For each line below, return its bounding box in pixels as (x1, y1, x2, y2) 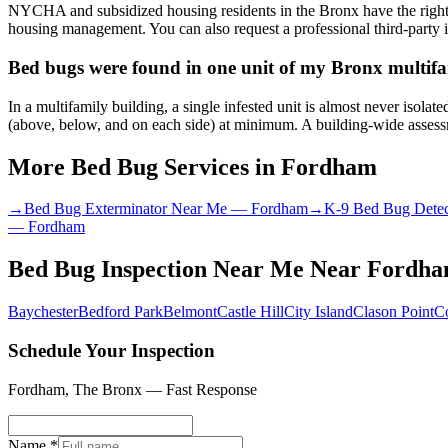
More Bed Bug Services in (8, 153, 281, 180)
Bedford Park (78, 303, 163, 321)
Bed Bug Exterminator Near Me (24, 200, 227, 218)
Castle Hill (217, 303, 284, 321)
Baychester (8, 303, 78, 321)
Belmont (163, 303, 217, 321)
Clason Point (353, 303, 434, 321)
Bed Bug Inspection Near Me (8, 256, 304, 283)
